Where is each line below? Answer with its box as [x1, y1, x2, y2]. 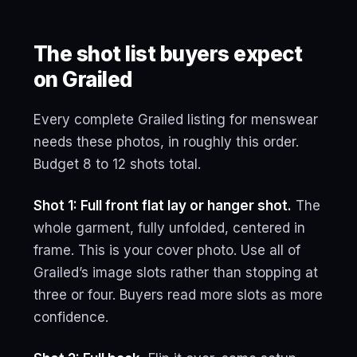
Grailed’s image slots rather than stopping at [33, 265, 318, 280]
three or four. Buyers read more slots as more [33, 287, 323, 303]
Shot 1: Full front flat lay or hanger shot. [33, 198, 292, 214]
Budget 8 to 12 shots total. [33, 156, 201, 172]
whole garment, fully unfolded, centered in [33, 220, 305, 236]
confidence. [33, 309, 108, 325]
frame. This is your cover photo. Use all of [33, 242, 300, 258]
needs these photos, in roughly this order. [33, 134, 299, 150]
